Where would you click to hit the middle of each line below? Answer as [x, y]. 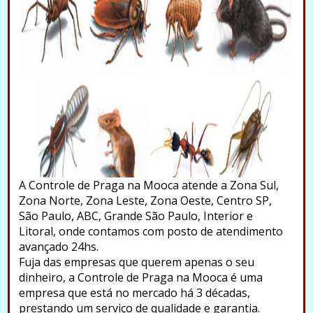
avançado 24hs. [58, 246]
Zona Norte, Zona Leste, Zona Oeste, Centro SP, [145, 200]
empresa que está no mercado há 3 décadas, [134, 292]
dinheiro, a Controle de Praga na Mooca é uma [140, 277]
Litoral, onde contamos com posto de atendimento [151, 231]
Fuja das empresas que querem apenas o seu [136, 262]
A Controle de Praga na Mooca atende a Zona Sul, [148, 185]
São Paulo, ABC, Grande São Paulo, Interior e [136, 216]
